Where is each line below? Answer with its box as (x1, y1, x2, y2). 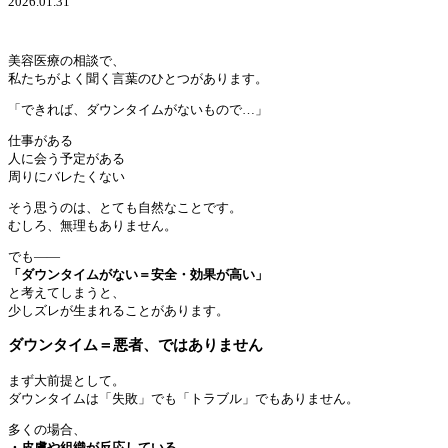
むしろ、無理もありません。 (8, 218, 177, 234)
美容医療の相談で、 (8, 53, 125, 69)
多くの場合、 (8, 421, 86, 437)
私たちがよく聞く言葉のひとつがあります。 (8, 71, 268, 87)
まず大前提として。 (8, 372, 125, 388)
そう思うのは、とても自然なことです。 (8, 200, 242, 216)
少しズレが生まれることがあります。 (8, 303, 229, 319)
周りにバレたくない (8, 169, 125, 185)
